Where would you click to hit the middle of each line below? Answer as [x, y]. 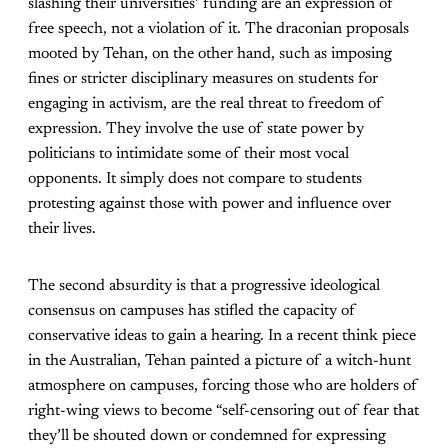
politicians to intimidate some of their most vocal [188, 154]
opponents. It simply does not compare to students [195, 179]
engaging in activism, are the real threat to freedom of [205, 104]
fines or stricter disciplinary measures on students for [203, 79]
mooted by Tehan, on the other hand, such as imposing [210, 54]
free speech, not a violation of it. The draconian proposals [218, 29]
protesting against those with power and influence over [209, 204]
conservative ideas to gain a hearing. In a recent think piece [222, 336]
